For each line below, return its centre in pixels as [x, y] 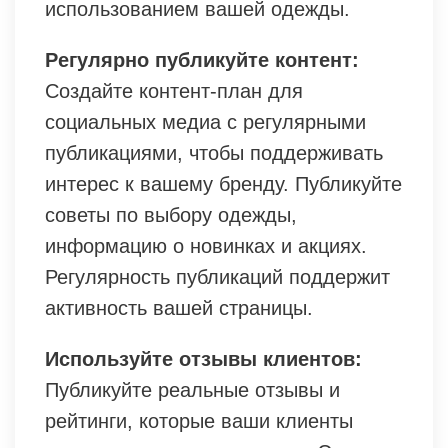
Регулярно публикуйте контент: [202, 60]
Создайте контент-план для [174, 91]
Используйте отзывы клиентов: [203, 359]
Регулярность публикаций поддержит [217, 277]
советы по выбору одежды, [171, 215]
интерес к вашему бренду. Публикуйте [223, 184]
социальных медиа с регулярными [205, 122]
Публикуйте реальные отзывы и [192, 390]
